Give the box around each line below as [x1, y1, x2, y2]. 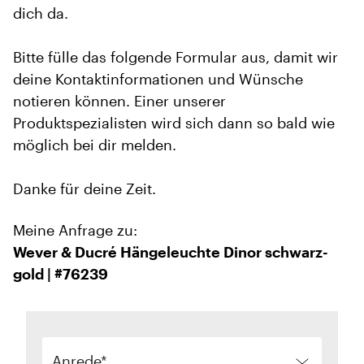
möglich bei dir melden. [13, 136, 176, 154]
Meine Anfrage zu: [13, 221, 137, 239]
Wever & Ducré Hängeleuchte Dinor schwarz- [13, 243, 328, 261]
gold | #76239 [13, 265, 108, 283]
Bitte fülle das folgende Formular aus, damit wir [13, 48, 338, 66]
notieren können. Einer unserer [13, 92, 226, 110]
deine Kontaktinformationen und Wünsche [13, 70, 303, 88]
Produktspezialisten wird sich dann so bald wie [13, 114, 335, 132]
